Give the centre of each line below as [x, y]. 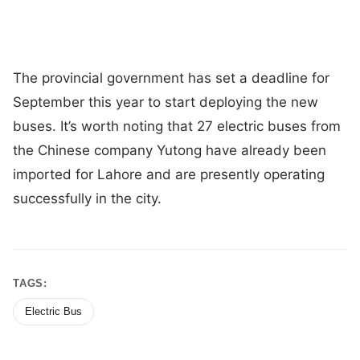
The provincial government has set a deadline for [171, 78]
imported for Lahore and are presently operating [169, 174]
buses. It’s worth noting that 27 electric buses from [177, 126]
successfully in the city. [89, 198]
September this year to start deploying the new [166, 102]
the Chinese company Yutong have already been [170, 150]
